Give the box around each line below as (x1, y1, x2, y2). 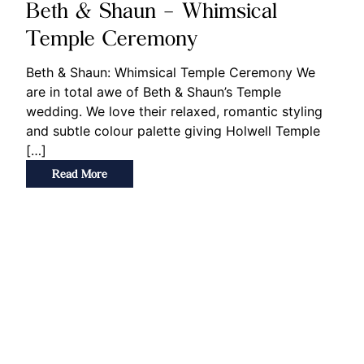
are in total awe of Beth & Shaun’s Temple (26, 83, 281, 100)
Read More (52, 165, 107, 181)
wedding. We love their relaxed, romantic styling (26, 102, 323, 119)
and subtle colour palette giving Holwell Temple (26, 122, 320, 139)
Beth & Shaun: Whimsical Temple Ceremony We (26, 63, 315, 80)
